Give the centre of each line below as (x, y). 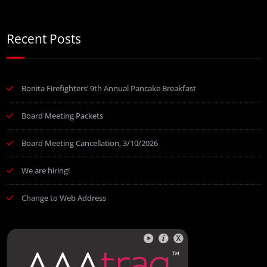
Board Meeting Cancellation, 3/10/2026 (89, 143)
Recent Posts (44, 39)
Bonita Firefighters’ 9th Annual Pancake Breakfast (108, 89)
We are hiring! (46, 171)
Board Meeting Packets (62, 116)
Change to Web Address (63, 198)
